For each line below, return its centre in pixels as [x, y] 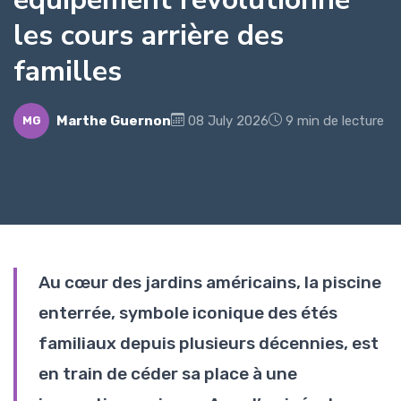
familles [68, 70]
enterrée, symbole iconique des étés [188, 312]
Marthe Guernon [114, 120]
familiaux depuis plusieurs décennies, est [209, 343]
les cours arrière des [149, 34]
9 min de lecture [335, 120]
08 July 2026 [228, 120]
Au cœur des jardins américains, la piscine [210, 282]
